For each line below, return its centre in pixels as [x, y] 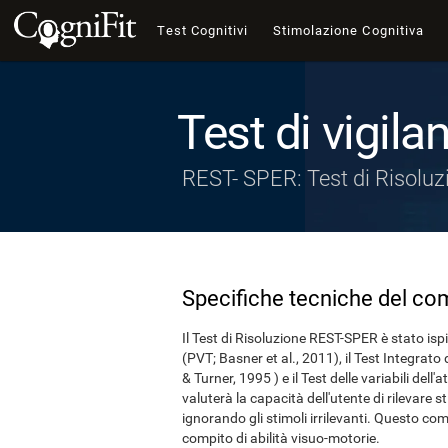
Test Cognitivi [203, 30]
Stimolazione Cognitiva [348, 30]
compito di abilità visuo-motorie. [281, 438]
